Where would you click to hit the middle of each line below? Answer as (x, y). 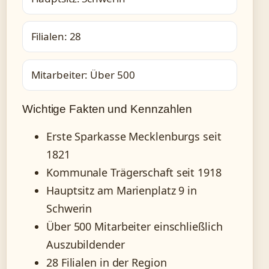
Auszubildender (86, 244)
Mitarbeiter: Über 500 (83, 74)
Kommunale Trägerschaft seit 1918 (134, 172)
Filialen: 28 (56, 37)
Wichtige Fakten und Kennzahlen (107, 109)
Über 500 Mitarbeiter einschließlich (134, 226)
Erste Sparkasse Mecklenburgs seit (134, 136)
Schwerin (69, 208)
